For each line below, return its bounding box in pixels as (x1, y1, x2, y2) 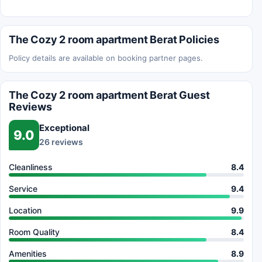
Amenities (9, 248, 47, 258)
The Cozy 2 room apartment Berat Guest (9, 88, 210, 101)
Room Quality (9, 226, 60, 237)
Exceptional (39, 122, 89, 134)
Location (9, 205, 42, 215)
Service (9, 183, 37, 194)
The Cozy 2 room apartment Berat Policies (9, 33, 219, 46)
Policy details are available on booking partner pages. (9, 53, 203, 63)
